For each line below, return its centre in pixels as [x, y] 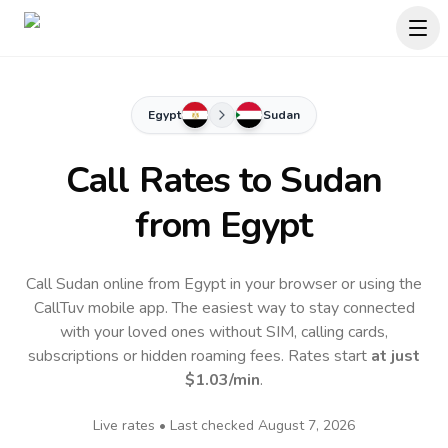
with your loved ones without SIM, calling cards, [224, 332]
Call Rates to [173, 180]
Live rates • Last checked [175, 425]
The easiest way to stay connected [293, 308]
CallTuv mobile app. [102, 308]
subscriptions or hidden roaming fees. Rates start [199, 356]
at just [395, 356]
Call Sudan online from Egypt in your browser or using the [224, 284]
